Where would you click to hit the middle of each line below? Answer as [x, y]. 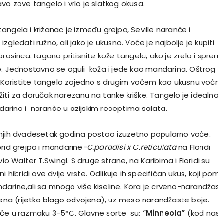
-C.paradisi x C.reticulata [129, 147]
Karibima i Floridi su [174, 160]
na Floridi [193, 147]
